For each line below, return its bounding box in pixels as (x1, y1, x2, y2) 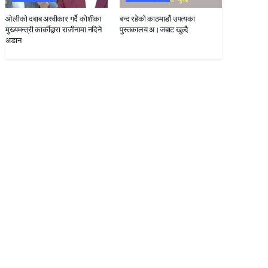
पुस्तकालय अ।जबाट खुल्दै (120, 24, 188, 35)
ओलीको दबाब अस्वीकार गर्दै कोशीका (5, 13, 102, 24)
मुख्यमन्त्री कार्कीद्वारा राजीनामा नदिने (5, 24, 102, 35)
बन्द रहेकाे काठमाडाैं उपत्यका (120, 13, 195, 24)
